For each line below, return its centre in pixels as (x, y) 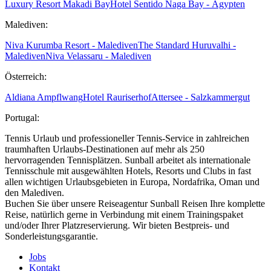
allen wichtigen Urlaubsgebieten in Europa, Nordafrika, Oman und (132, 181)
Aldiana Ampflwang (44, 97)
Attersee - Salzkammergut (201, 97)
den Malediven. (34, 192)
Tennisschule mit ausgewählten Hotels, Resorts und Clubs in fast (128, 171)
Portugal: (22, 117)
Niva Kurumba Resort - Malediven (71, 45)
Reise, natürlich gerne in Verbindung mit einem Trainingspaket (124, 214)
